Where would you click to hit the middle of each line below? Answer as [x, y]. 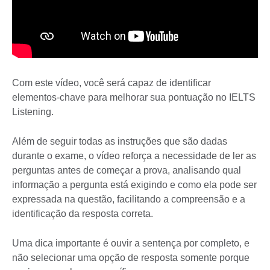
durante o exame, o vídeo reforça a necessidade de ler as [134, 156]
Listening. [33, 112]
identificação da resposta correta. [83, 214]
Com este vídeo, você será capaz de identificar [111, 83]
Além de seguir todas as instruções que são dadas [120, 142]
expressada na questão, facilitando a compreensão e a [129, 199]
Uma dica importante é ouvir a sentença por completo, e [131, 243]
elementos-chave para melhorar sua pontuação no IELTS [134, 98]
